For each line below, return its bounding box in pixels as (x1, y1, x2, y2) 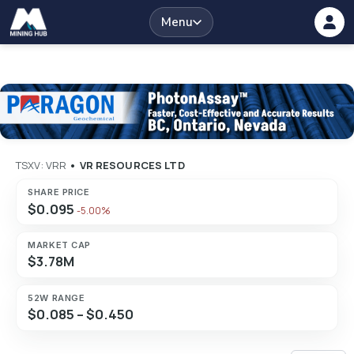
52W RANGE (28, 292, 85, 304)
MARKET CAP (28, 239, 91, 251)
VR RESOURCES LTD (79, 158, 185, 173)
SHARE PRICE (28, 186, 90, 198)
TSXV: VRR (16, 158, 67, 173)
